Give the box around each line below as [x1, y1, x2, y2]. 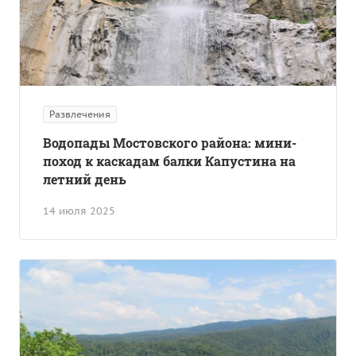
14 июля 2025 [43, 204, 115, 219]
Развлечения [49, 108, 110, 121]
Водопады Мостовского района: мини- [43, 134, 296, 152]
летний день [43, 171, 126, 188]
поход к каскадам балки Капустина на [43, 153, 296, 170]
